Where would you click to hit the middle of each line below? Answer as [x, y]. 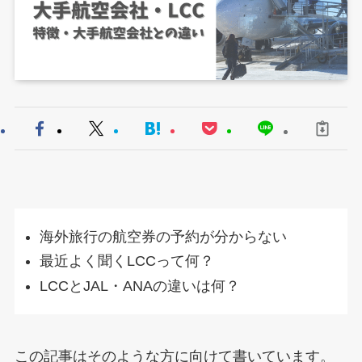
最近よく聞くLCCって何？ [127, 261]
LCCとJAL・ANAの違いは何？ [140, 286]
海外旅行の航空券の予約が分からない [164, 236]
